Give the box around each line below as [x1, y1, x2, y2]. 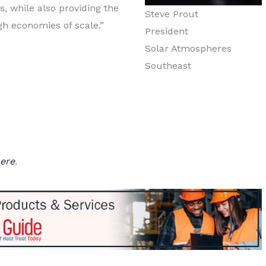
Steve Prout [145, 8, 199, 20]
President [145, 26, 189, 37]
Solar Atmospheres [145, 43, 232, 55]
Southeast [145, 60, 192, 72]
